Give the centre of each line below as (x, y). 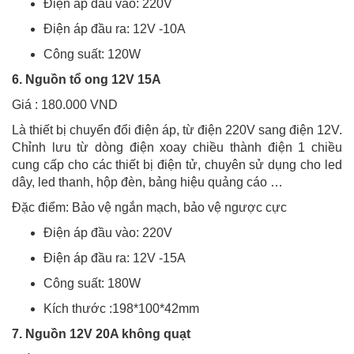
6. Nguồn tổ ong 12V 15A (87, 80)
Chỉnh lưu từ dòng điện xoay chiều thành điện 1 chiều (177, 148)
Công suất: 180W (92, 284)
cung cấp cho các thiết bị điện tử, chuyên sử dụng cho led (177, 165)
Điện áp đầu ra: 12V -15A (115, 258)
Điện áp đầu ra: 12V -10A (115, 29)
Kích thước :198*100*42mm (121, 309)
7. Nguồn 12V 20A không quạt (101, 334)
